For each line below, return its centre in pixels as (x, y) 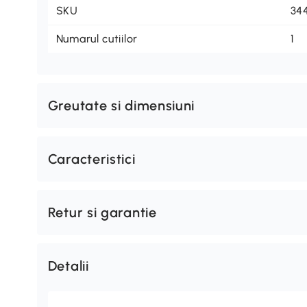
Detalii (68, 266)
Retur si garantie (102, 212)
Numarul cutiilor (97, 38)
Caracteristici (91, 159)
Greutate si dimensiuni (121, 105)
